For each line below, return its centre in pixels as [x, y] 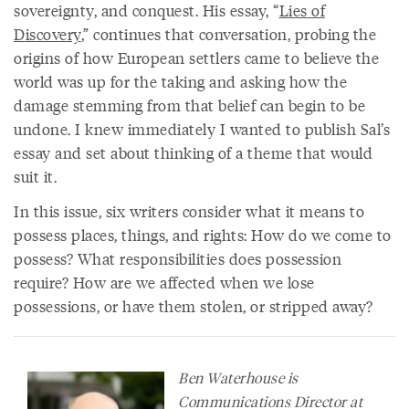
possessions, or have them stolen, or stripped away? [194, 306]
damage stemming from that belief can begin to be [189, 105]
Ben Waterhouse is [238, 378]
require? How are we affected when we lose [164, 282]
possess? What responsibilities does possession [178, 258]
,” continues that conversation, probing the [228, 34]
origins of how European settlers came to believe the [196, 58]
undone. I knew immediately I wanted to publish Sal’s [202, 129]
